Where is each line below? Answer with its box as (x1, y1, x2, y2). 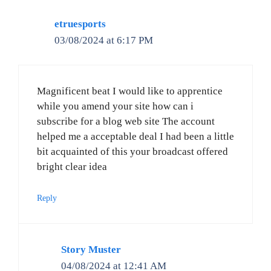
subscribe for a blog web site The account (37, 116, 215, 128)
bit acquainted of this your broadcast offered (37, 146, 228, 158)
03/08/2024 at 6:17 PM (54, 34, 153, 46)
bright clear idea (37, 161, 107, 173)
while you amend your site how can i (37, 100, 194, 113)
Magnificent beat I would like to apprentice (37, 85, 223, 97)
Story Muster (61, 243, 121, 255)
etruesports (54, 18, 106, 30)
